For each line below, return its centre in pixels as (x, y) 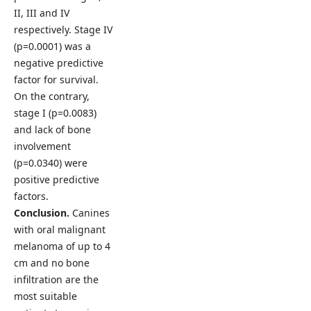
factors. (31, 196)
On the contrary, (51, 96)
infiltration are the (56, 279)
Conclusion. (43, 212)
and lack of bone (52, 129)
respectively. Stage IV (63, 29)
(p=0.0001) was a (52, 46)
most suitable (45, 296)
